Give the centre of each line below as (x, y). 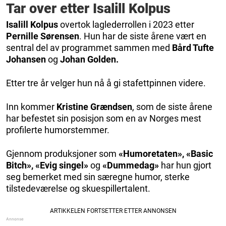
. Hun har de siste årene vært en (143, 36)
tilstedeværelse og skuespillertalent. (78, 188)
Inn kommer (31, 106)
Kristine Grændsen (94, 106)
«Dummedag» (131, 165)
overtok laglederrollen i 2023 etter (127, 24)
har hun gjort (186, 165)
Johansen (27, 59)
